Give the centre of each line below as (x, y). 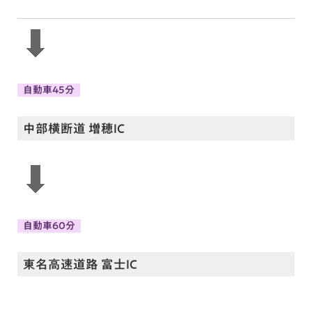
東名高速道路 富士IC (80, 264)
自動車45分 (49, 90)
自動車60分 (49, 226)
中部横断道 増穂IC (74, 128)
